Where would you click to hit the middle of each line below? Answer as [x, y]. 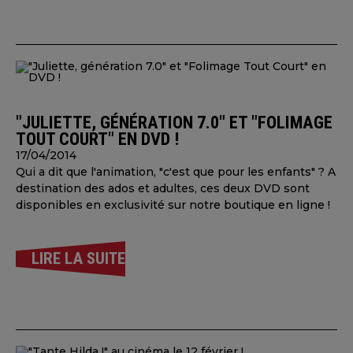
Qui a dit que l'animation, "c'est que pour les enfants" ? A [176, 172]
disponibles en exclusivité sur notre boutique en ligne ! [173, 205]
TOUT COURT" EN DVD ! [97, 139]
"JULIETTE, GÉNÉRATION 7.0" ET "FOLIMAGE [174, 122]
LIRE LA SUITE [78, 258]
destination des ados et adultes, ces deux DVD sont [163, 188]
